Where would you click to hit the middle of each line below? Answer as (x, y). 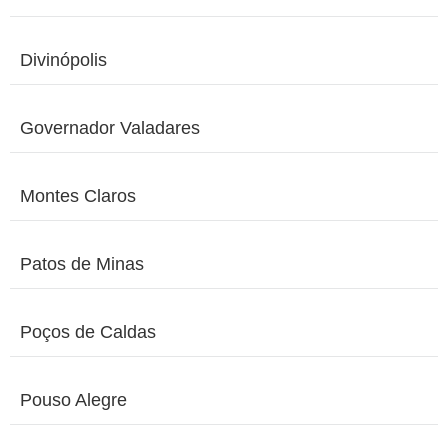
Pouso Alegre (73, 400)
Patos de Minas (82, 264)
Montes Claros (78, 196)
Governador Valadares (110, 128)
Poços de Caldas (88, 332)
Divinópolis (63, 60)
